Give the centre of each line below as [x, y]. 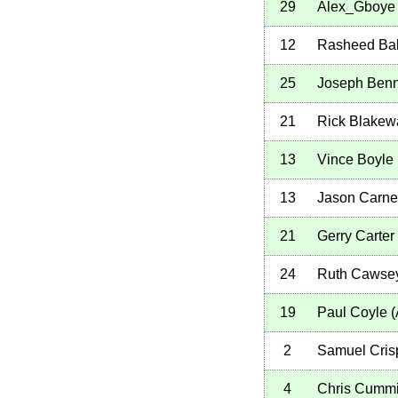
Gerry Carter [356, 236]
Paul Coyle [352, 313]
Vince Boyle [355, 160]
